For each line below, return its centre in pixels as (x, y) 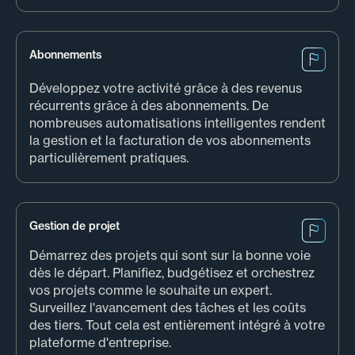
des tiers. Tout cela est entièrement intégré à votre (177, 325)
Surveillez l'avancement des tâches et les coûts (168, 308)
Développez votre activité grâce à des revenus (166, 88)
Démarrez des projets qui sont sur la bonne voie (170, 256)
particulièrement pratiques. (109, 158)
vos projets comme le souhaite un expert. (151, 290)
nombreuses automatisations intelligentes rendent (177, 123)
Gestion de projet (74, 226)
